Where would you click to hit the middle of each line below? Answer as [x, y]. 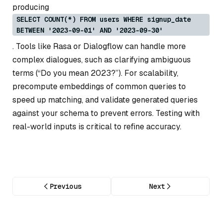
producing [31, 7]
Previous [65, 187]
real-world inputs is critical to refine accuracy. [97, 126]
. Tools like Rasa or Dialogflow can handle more [99, 46]
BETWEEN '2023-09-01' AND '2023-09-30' [90, 30]
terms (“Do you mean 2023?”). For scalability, [95, 73]
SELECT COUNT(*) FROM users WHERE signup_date [104, 19]
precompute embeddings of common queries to [99, 86]
